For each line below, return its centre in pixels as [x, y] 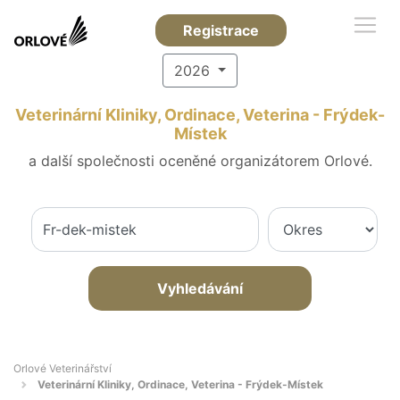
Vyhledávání [200, 288]
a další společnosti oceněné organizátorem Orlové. [200, 161]
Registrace [221, 30]
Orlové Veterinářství [62, 368]
